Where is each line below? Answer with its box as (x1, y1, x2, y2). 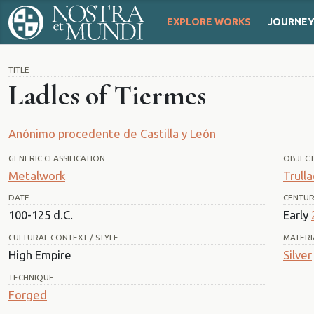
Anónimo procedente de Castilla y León (8, 126, 216, 140)
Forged (8, 287, 47, 301)
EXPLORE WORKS (166, 16, 251, 28)
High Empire (8, 248, 71, 262)
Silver (283, 248, 312, 262)
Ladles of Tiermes (8, 78, 206, 112)
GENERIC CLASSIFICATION (8, 153, 105, 163)
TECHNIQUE (8, 272, 54, 282)
